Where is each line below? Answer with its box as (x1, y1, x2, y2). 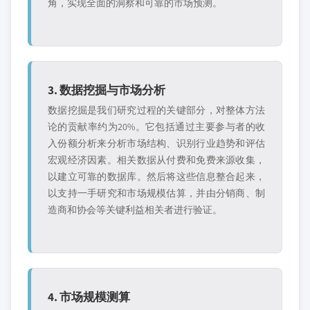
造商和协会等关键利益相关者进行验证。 (48, 203, 222, 216)
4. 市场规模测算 (48, 289, 130, 304)
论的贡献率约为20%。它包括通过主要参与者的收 (48, 120, 265, 133)
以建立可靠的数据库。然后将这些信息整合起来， (48, 170, 265, 183)
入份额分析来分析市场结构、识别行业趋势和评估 (48, 137, 265, 149)
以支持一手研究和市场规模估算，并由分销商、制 (48, 187, 265, 199)
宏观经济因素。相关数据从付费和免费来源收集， (48, 154, 265, 166)
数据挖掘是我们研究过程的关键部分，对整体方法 (48, 104, 265, 116)
